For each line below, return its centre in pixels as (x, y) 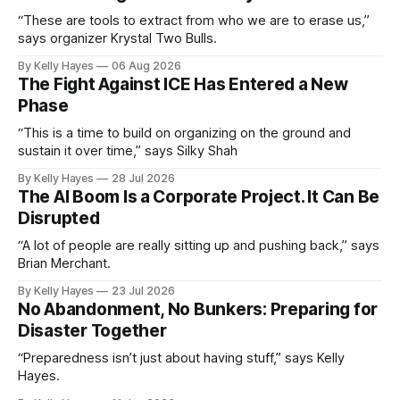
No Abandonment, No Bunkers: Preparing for (198, 310)
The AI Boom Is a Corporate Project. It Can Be (199, 197)
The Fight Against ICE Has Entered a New (183, 85)
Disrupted (59, 219)
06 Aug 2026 (146, 66)
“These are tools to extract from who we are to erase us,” (194, 21)
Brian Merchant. (64, 264)
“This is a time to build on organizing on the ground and (184, 133)
